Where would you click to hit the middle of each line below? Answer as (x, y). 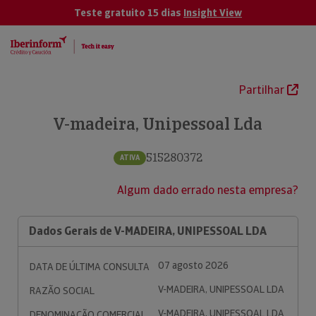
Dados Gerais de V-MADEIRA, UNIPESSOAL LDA (148, 231)
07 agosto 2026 (193, 265)
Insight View (213, 13)
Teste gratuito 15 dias (129, 13)
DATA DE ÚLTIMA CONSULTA (90, 267)
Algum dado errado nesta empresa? (208, 190)
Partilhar (263, 90)
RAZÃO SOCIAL (62, 291)
